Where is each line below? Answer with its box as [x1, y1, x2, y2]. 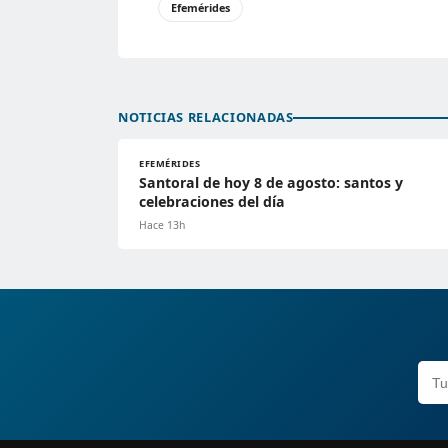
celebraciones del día [139, 192, 285, 212]
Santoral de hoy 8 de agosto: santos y [139, 173, 403, 193]
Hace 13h [139, 218, 185, 233]
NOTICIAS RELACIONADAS [118, 108, 294, 127]
